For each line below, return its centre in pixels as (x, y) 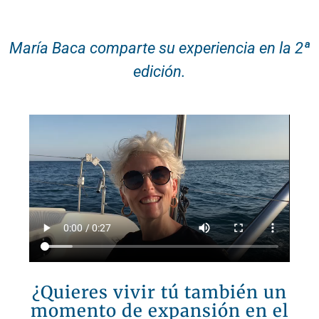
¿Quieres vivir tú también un (159, 292)
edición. (159, 71)
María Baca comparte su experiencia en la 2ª (159, 48)
